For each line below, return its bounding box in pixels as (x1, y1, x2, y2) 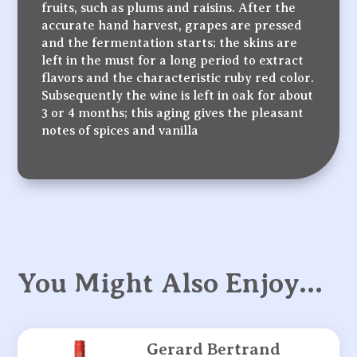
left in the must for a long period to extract (41, 53, 304, 69)
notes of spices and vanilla (41, 124, 199, 139)
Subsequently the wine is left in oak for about (41, 88, 314, 104)
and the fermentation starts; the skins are (41, 36, 298, 51)
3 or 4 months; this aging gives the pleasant (41, 106, 304, 121)
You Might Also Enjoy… (18, 268, 324, 300)
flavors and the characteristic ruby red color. (41, 71, 315, 86)
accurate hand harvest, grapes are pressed (41, 18, 303, 33)
